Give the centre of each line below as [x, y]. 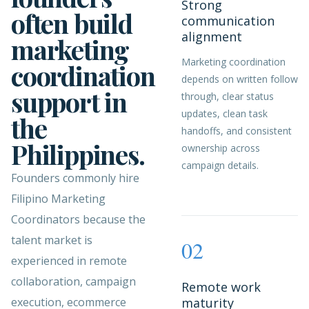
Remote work [221, 287]
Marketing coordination [233, 62]
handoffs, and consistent [236, 131]
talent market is [52, 240]
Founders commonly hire [75, 178]
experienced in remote [69, 261]
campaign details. [220, 165]
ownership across [220, 148]
